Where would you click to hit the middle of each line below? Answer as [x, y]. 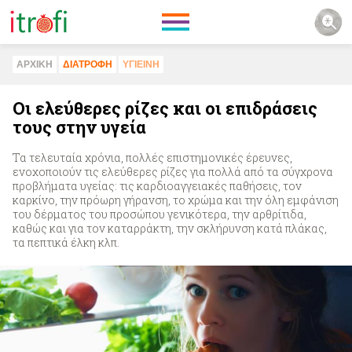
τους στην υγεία [79, 127]
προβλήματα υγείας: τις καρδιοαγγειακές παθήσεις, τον [157, 186]
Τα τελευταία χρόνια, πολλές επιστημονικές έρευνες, [152, 158]
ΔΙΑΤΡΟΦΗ [88, 64]
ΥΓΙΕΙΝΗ [141, 64]
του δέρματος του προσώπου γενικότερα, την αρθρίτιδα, [159, 214]
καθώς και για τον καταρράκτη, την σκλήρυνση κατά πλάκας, [170, 228]
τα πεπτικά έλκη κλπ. [66, 242]
